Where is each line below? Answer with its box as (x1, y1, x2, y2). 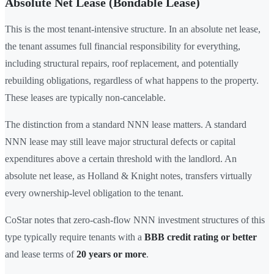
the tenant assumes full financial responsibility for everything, (5, 40, 240, 51)
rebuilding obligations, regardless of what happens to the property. (5, 75, 259, 86)
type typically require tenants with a (5, 231, 144, 242)
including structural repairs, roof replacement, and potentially (5, 57, 239, 68)
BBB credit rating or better (144, 231, 257, 242)
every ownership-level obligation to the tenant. (5, 187, 183, 198)
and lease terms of (5, 248, 76, 259)
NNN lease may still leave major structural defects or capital (5, 136, 235, 147)
